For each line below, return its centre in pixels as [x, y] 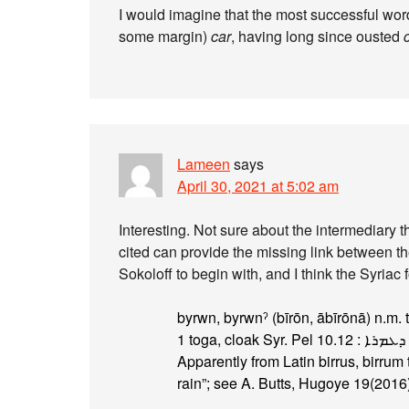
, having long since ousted [317, 36]
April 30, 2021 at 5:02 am [258, 186]
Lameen [204, 164]
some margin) [165, 36]
